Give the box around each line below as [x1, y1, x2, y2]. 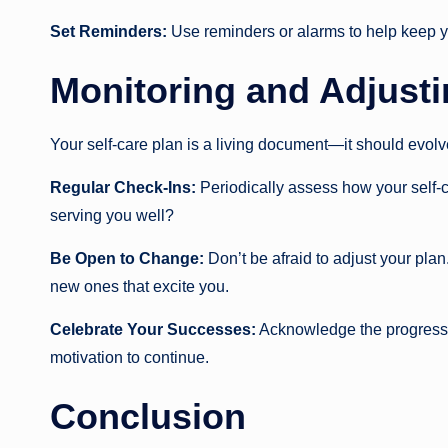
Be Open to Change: [50, 250, 204, 268]
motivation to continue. [50, 349, 209, 367]
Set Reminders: [50, 23, 167, 41]
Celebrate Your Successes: [50, 321, 256, 339]
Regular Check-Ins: [50, 179, 196, 197]
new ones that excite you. [50, 278, 229, 296]
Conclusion [50, 396, 246, 438]
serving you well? [50, 207, 174, 225]
